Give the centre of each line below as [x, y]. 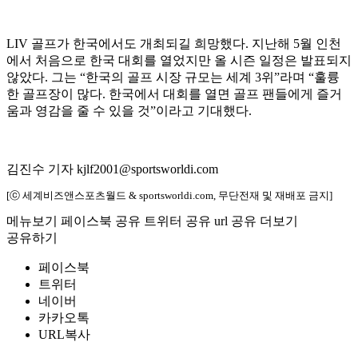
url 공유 [235, 221]
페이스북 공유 [101, 221]
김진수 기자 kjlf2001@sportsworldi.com [112, 169]
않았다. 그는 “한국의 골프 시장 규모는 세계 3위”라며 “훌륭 [173, 78]
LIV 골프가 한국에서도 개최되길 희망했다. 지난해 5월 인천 [174, 44]
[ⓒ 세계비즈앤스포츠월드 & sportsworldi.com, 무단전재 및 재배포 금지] [169, 196]
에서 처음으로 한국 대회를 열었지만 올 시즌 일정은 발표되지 [179, 61]
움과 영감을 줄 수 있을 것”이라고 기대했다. [129, 111]
